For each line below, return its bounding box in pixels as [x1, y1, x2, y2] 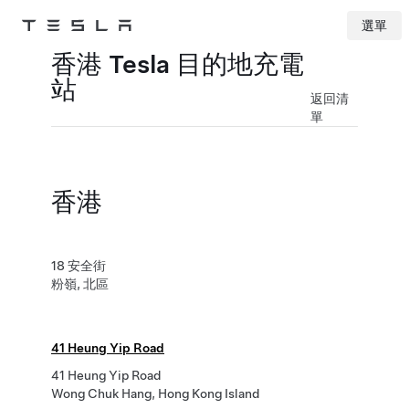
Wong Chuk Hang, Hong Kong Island [51, 386, 259, 401]
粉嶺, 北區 [51, 277, 109, 291]
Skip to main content [6, 44, 102, 57]
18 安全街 [51, 258, 106, 273]
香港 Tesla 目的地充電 [51, 48, 304, 79]
